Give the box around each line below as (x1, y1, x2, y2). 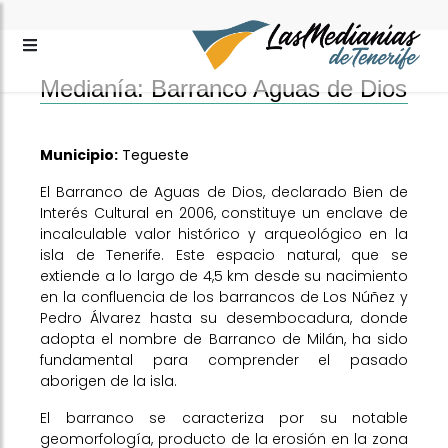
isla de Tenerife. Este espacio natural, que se (40, 245, 408, 265)
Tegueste (118, 145, 189, 165)
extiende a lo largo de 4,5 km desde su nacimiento (40, 266, 408, 286)
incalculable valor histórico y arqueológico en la (40, 224, 408, 244)
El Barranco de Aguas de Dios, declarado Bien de (40, 182, 408, 202)
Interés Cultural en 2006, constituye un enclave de (40, 203, 408, 223)
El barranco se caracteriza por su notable (40, 408, 408, 428)
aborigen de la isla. (40, 371, 177, 391)
